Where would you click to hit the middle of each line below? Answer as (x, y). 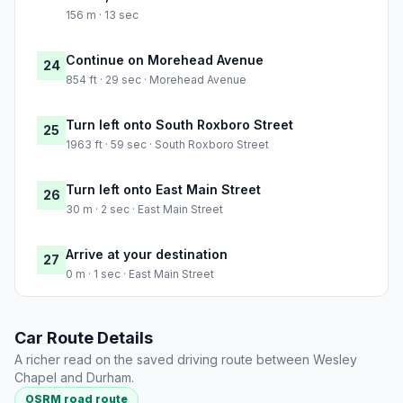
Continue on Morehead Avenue (165, 60)
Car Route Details (84, 338)
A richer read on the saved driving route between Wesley (186, 360)
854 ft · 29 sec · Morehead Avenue (156, 80)
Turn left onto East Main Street (163, 190)
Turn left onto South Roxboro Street (179, 125)
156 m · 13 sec (102, 15)
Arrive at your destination (147, 255)
